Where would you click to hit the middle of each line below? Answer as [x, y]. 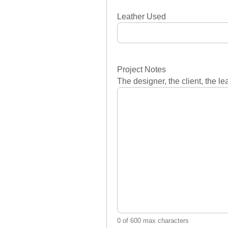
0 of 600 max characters [153, 220]
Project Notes [141, 69]
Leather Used [141, 16]
